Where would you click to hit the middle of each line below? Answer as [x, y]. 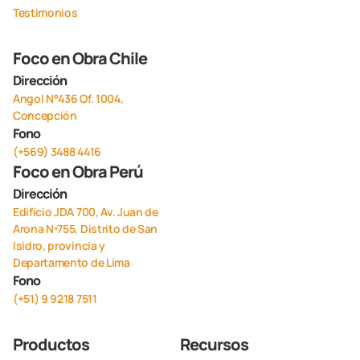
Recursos [214, 344]
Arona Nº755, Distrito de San [86, 228]
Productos [51, 344]
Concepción [45, 115]
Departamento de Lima [72, 262]
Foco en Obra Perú [78, 171]
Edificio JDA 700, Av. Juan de [86, 211]
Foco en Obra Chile [80, 58]
